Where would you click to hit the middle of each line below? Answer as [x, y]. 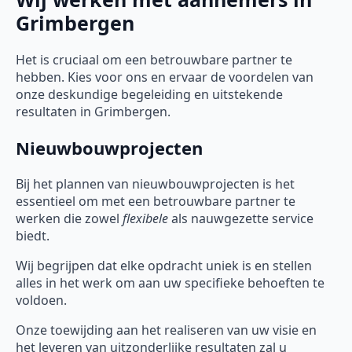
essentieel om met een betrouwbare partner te [156, 202]
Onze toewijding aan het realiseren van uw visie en [166, 330]
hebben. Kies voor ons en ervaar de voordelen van [165, 77]
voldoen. [41, 301]
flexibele [145, 219]
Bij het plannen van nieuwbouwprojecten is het [155, 184]
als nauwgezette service [241, 219]
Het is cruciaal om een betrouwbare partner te [154, 60]
